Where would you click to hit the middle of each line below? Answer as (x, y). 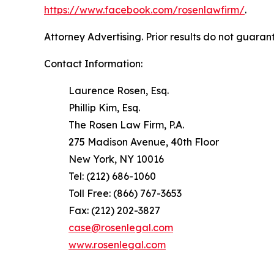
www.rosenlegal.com (117, 244)
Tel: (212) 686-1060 (112, 176)
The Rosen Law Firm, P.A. (126, 124)
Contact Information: (93, 63)
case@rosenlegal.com (121, 227)
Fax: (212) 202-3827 (114, 210)
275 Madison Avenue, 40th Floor (144, 142)
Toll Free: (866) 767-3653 (125, 193)
